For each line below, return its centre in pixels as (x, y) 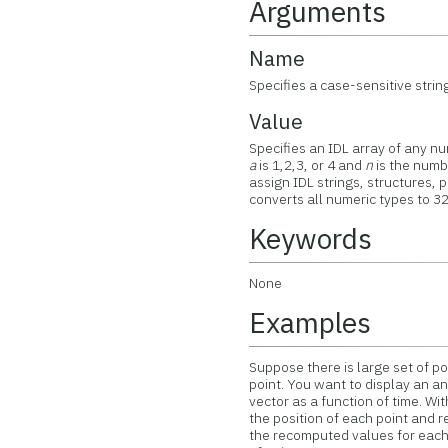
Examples (310, 322)
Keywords (311, 238)
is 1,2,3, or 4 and (311, 165)
